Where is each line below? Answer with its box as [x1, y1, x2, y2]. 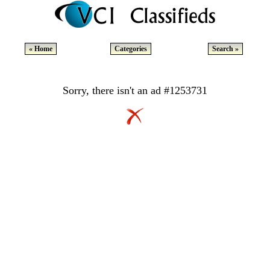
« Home [28, 45, 52, 53]
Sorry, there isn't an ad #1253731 [63, 84, 207, 96]
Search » [212, 45, 239, 53]
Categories [115, 45, 147, 53]
